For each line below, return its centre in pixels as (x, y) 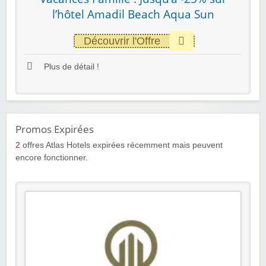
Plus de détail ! (70, 67)
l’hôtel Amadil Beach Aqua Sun (133, 15)
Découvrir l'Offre (122, 41)
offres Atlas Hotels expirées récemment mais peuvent (121, 145)
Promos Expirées (55, 129)
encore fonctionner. (52, 157)
